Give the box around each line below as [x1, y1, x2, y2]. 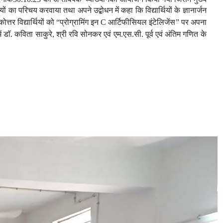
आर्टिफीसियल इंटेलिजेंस [108, 17, 176, 26]
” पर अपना [175, 17, 207, 26]
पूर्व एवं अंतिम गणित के [145, 29, 207, 38]
